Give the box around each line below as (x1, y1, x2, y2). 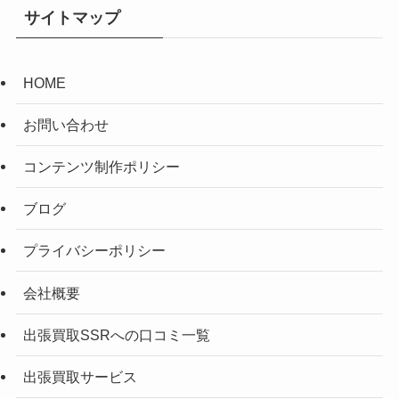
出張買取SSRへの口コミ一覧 (22, 326, 210, 343)
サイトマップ (23, 8, 120, 27)
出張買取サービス (22, 368, 137, 385)
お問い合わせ (22, 116, 109, 133)
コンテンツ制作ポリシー (22, 158, 180, 175)
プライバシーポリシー (22, 242, 166, 259)
